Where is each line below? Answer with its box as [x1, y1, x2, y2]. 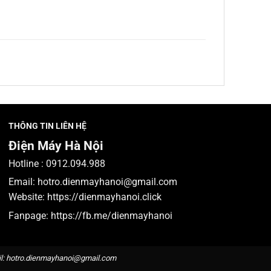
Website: [8, 191, 48, 203]
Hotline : [8, 158, 47, 170]
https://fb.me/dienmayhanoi [51, 209, 173, 221]
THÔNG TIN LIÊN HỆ [8, 120, 87, 131]
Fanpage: [8, 209, 51, 221]
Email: [8, 176, 38, 188]
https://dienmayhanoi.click [47, 191, 162, 203]
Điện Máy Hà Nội [8, 139, 104, 154]
